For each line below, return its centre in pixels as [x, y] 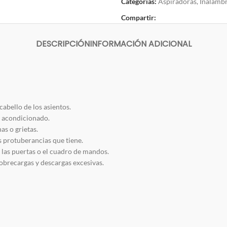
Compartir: [139, 17]
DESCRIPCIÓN [63, 44]
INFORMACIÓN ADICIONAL [140, 44]
